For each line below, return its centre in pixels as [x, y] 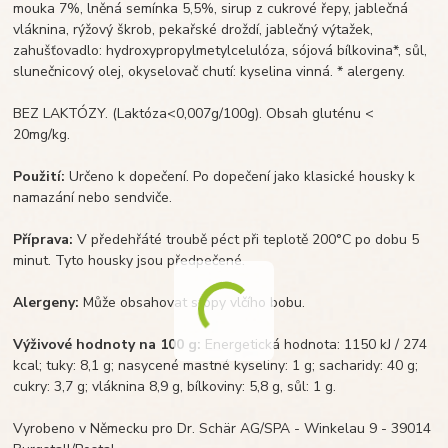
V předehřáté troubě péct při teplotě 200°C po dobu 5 [246, 239]
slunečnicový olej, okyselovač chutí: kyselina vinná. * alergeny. [209, 71]
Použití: [39, 176]
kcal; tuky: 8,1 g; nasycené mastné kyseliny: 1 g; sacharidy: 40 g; [216, 365]
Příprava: [43, 239]
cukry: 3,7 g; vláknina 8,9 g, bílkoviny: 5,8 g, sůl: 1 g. [175, 386]
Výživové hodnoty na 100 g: [107, 344]
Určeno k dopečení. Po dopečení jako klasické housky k [240, 176]
